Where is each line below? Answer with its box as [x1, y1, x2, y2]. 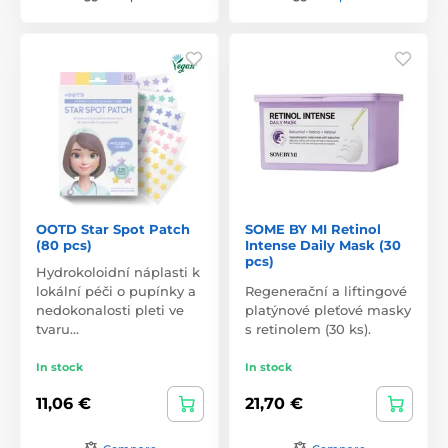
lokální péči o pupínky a [36, 282, 196, 299]
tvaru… [36, 320, 79, 337]
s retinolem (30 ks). [245, 320, 371, 337]
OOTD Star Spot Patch [36, 220, 190, 237]
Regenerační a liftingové [245, 282, 407, 299]
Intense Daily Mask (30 [245, 236, 401, 253]
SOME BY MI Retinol [245, 220, 381, 237]
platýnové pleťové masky [245, 301, 411, 318]
